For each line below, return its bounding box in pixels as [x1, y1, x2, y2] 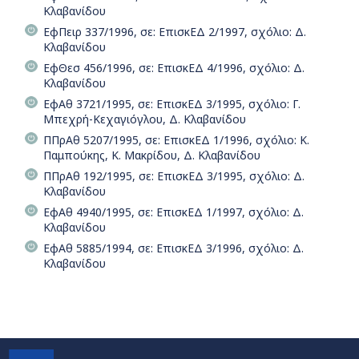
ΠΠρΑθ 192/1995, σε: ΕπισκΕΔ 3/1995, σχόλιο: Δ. [43, 167, 305, 184]
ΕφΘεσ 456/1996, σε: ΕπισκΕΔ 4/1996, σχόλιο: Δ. [43, 59, 305, 75]
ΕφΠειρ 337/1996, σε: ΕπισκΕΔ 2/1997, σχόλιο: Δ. [43, 23, 306, 39]
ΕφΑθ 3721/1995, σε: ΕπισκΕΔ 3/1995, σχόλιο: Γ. [43, 95, 301, 111]
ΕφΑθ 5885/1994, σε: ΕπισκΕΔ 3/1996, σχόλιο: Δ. [43, 240, 304, 256]
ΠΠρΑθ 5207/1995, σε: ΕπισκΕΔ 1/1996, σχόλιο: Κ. [43, 131, 309, 147]
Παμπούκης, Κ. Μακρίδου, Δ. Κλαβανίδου [43, 147, 260, 163]
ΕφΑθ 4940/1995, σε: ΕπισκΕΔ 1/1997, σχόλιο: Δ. [43, 204, 304, 220]
